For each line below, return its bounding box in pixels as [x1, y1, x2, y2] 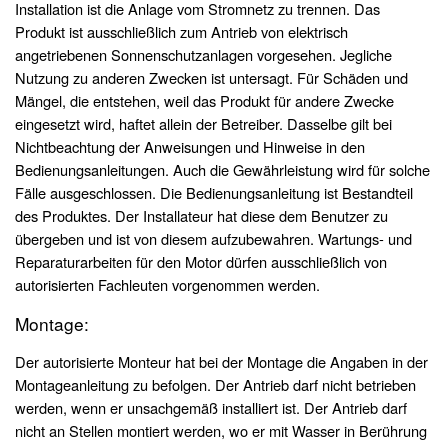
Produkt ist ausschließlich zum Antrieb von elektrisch [15, 21, 348, 43]
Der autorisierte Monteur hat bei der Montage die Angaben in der [15, 351, 428, 373]
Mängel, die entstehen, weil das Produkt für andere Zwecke [15, 90, 394, 112]
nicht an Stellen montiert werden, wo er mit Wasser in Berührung [15, 420, 427, 442]
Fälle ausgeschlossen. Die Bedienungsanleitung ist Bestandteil [15, 182, 413, 204]
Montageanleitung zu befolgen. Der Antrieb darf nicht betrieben [15, 374, 416, 396]
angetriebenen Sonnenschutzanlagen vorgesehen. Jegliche [15, 44, 392, 66]
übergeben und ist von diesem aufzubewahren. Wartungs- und [15, 228, 412, 250]
